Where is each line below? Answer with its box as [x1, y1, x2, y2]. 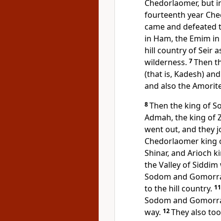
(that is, [145, 69, 174, 79]
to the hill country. [145, 183, 212, 194]
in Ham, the [145, 33, 189, 44]
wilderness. [145, 57, 187, 68]
